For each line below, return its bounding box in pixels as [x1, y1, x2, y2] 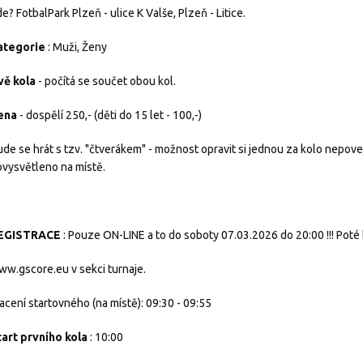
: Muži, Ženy [45, 41, 107, 53]
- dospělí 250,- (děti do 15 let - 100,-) [17, 109, 202, 122]
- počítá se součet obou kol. [36, 75, 176, 88]
